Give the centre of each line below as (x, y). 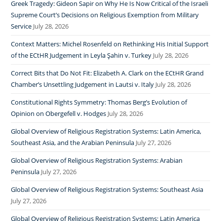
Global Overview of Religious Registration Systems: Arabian (97, 160)
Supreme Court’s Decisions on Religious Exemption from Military (105, 15)
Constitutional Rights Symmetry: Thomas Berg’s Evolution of (99, 102)
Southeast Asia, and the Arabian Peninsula (73, 143)
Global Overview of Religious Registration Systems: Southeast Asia (107, 189)
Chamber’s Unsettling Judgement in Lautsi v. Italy (83, 84)
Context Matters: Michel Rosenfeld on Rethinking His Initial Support (110, 44)
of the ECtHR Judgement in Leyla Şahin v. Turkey (81, 55)
